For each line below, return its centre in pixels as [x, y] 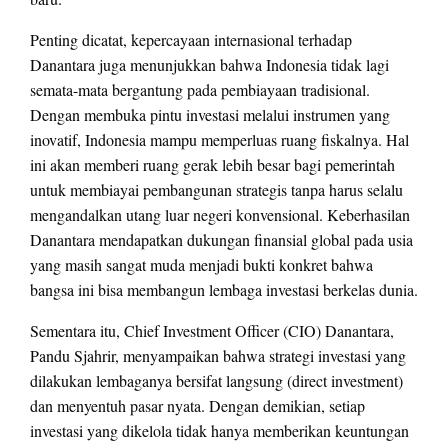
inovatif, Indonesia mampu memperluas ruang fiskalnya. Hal [219, 140]
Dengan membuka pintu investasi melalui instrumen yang [210, 115]
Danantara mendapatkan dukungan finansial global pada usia [221, 240]
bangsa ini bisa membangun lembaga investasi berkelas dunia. [224, 290]
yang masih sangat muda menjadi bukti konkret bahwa [201, 265]
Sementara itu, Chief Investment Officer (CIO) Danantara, [212, 331]
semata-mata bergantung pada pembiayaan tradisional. [200, 90]
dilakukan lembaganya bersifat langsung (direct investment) [216, 381]
